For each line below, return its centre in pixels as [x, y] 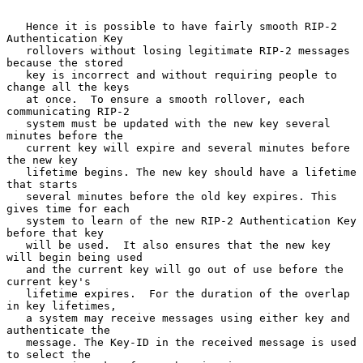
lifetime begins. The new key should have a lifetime [16, 172]
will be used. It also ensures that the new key [16, 245]
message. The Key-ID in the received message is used [16, 342]
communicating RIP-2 [68, 111]
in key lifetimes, [62, 305]
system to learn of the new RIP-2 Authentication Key [16, 220]
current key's [49, 281]
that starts [42, 184]
